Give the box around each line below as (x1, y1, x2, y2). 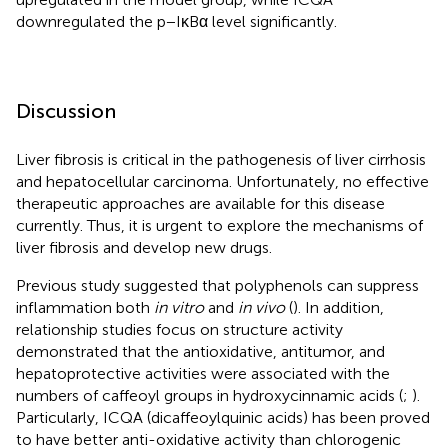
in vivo (238, 297, 285, 317)
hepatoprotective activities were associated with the (16, 363, 390, 383)
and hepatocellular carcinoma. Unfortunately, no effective (16, 171, 429, 191)
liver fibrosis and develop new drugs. (16, 237, 272, 257)
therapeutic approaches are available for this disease (16, 193, 385, 213)
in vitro (154, 297, 204, 317)
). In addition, (293, 297, 384, 317)
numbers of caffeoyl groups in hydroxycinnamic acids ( (16, 385, 403, 405)
